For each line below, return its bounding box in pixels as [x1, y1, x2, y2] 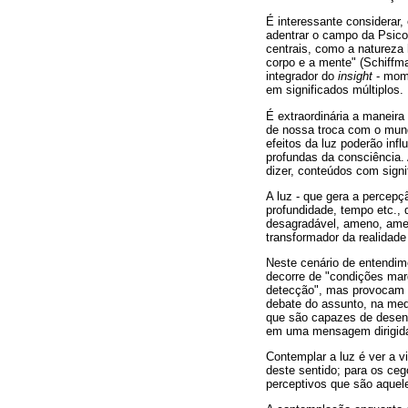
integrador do [266, 69, 338, 84]
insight [338, 69, 376, 84]
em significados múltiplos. [266, 83, 403, 97]
